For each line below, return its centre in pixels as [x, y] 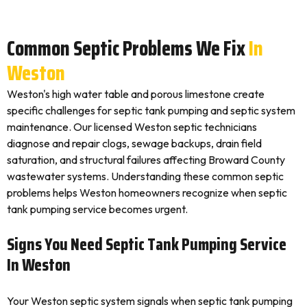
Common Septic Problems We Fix [126, 48]
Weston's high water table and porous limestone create [136, 94]
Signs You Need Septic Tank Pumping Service [147, 244]
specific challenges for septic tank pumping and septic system [151, 110]
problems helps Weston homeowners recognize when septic [147, 193]
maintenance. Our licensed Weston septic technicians [132, 127]
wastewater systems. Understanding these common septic [145, 176]
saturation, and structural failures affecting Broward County [146, 160]
